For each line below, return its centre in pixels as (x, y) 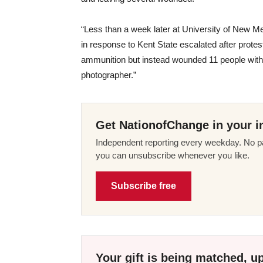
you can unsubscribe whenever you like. (173, 155)
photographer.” (109, 75)
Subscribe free (144, 186)
